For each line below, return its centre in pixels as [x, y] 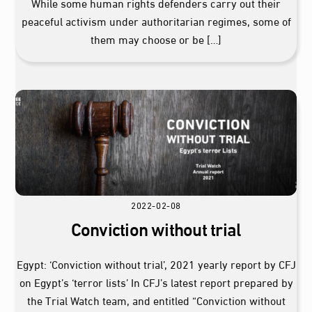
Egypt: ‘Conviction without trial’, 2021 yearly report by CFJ [156, 264]
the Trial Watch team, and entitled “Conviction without [156, 300]
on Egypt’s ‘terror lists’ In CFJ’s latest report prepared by [156, 282]
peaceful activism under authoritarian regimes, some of [156, 20]
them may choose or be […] [156, 38]
